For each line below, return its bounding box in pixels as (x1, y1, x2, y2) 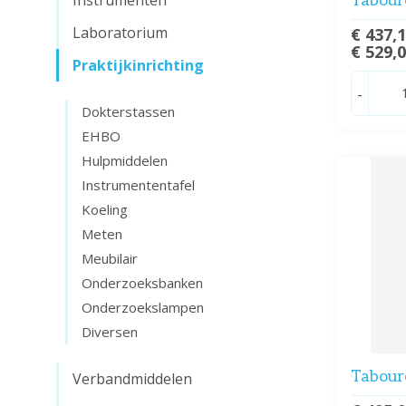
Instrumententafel (82, 176, 195, 194)
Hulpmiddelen (82, 151, 168, 169)
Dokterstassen (82, 102, 175, 121)
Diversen (82, 323, 138, 341)
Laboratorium (72, 23, 168, 43)
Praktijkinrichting (72, 55, 204, 75)
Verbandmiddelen (72, 369, 192, 389)
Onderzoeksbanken (82, 274, 203, 292)
